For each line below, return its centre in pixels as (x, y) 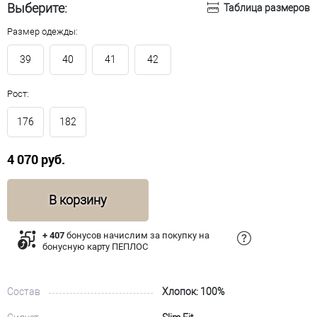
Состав (24, 291)
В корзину (78, 200)
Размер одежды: (42, 31)
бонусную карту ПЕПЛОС (95, 246)
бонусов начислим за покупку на (137, 235)
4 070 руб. (36, 159)
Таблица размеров (267, 7)
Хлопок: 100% (193, 291)
